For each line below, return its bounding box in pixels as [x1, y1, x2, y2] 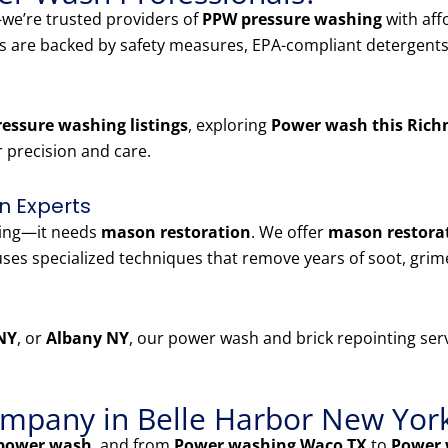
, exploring [188, 114, 271, 137]
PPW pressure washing [202, 8, 382, 31]
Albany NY [46, 327, 129, 350]
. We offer [251, 221, 328, 244]
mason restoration [101, 221, 251, 244]
